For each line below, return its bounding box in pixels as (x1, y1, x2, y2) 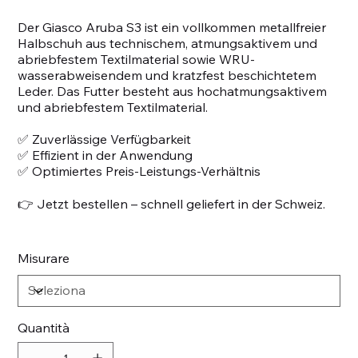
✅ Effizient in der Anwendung (18, 146, 193, 163)
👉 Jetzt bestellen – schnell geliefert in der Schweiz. (18, 195, 326, 212)
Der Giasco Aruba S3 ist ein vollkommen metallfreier (18, 18, 327, 35)
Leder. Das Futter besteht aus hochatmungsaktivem (18, 82, 328, 99)
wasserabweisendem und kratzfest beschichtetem (18, 66, 317, 83)
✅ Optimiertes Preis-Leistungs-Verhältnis (18, 162, 261, 179)
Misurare (18, 249, 70, 266)
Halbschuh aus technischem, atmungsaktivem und (18, 34, 318, 51)
